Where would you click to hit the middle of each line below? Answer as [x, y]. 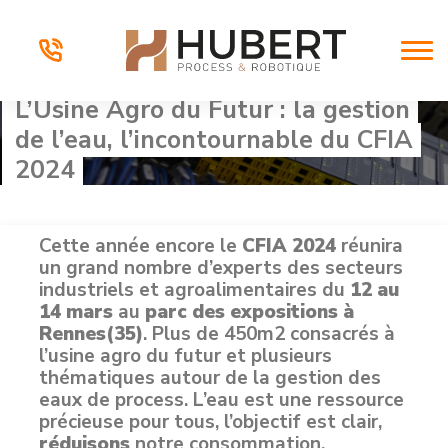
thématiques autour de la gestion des [210, 378]
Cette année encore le [140, 246]
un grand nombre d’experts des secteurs [221, 268]
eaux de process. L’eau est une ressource [221, 400]
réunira [369, 246]
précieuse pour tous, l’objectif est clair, [210, 422]
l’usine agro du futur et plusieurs [185, 356]
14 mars [76, 312]
